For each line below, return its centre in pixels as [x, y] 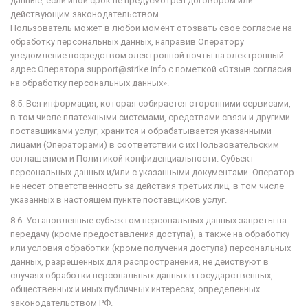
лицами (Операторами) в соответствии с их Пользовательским [145, 145]
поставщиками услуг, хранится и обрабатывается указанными [141, 131]
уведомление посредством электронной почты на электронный [147, 55]
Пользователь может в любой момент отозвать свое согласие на [151, 28]
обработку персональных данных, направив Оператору [127, 42]
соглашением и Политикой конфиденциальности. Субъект [132, 158]
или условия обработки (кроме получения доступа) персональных [151, 248]
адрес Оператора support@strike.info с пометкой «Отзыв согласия [151, 69]
